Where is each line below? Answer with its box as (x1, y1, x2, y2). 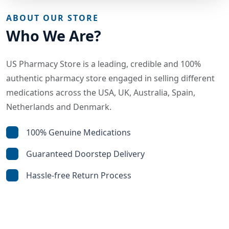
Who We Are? (6, 25, 101, 45)
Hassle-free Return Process (26, 169, 131, 181)
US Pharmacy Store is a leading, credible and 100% (6, 58, 201, 70)
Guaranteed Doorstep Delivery (26, 148, 145, 159)
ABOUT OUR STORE (6, 12, 99, 24)
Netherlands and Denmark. (6, 101, 111, 112)
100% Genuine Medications (26, 126, 131, 138)
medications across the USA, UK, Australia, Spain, (6, 86, 195, 98)
